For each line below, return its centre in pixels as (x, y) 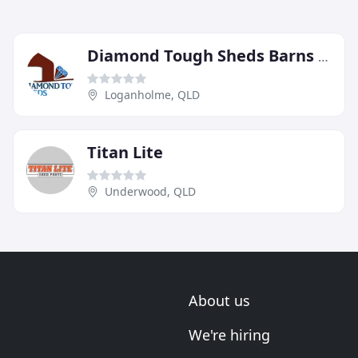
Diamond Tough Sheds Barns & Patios (323, 56)
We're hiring (229, 335)
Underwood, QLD (150, 191)
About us (219, 300)
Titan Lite (125, 152)
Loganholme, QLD (152, 94)
